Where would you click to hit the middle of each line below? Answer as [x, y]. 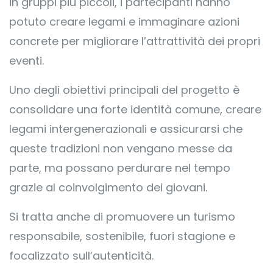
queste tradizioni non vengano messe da [121, 148]
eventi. [27, 61]
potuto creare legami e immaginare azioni [124, 22]
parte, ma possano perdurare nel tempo [120, 168]
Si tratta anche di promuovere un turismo [122, 217]
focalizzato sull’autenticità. [81, 256]
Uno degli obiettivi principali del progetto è [124, 90]
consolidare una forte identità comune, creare [135, 109]
